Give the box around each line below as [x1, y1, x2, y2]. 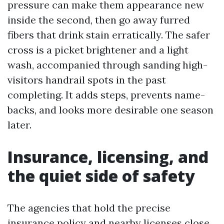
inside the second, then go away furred [7, 13, 190, 26]
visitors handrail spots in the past [7, 73, 166, 86]
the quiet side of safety [7, 165, 195, 186]
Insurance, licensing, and [7, 146, 208, 167]
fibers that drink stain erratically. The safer [7, 28, 210, 41]
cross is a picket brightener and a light [7, 43, 188, 56]
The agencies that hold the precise [7, 201, 170, 214]
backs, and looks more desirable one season [7, 103, 213, 116]
